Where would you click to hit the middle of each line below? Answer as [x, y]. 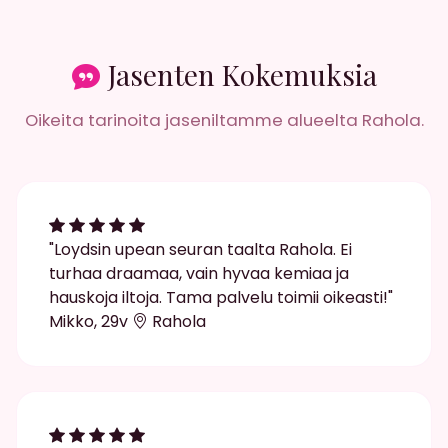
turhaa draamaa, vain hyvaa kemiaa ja [199, 274]
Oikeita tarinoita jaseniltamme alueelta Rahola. [224, 120]
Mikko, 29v [88, 322]
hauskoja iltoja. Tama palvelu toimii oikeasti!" [221, 298]
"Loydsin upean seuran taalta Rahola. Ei [200, 250]
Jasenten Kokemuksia [242, 75]
